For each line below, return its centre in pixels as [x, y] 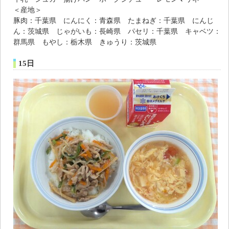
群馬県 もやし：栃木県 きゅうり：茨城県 [85, 42]
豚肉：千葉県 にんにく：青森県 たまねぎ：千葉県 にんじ [113, 20]
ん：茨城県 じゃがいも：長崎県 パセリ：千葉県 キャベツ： [117, 31]
